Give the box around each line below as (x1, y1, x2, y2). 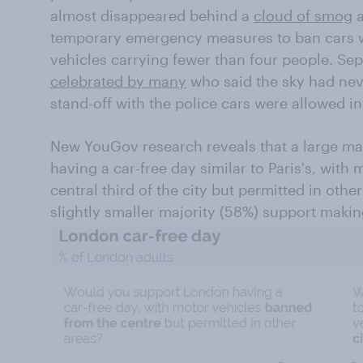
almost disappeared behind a (50, 6, 254, 24)
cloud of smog (254, 6, 352, 24)
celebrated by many (50, 72, 186, 90)
